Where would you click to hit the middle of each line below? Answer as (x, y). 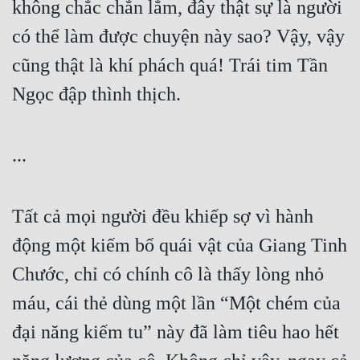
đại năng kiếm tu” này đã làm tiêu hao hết (176, 332)
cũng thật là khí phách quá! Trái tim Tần (170, 65)
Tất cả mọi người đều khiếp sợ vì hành (163, 217)
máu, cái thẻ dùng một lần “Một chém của (176, 303)
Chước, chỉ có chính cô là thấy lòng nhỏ (168, 274)
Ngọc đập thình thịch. (96, 94)
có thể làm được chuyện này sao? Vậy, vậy (178, 37)
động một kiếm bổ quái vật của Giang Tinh (180, 245)
